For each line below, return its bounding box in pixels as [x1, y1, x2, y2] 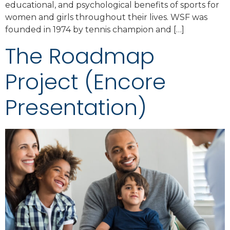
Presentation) [5, 92, 147, 123]
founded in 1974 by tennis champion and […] [5, 25, 184, 35]
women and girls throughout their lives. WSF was [5, 12, 207, 23]
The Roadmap [5, 41, 155, 71]
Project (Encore [5, 66, 166, 97]
